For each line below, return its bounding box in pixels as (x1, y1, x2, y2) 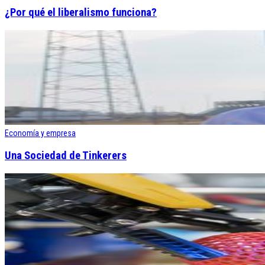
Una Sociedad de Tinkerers (5, 149, 127, 163)
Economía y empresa (5, 128, 76, 138)
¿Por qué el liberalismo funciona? (5, 5, 157, 19)
